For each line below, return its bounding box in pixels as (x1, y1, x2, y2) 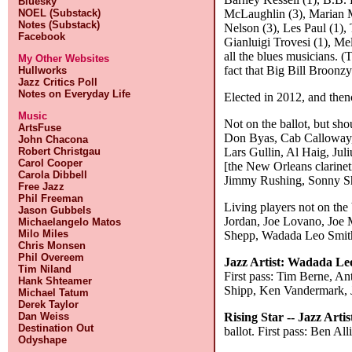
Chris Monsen (18, 240, 86, 251)
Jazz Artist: (224, 255, 285, 269)
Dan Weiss (18, 310, 70, 322)
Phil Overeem (18, 251, 85, 263)
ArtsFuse (18, 122, 62, 134)
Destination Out (18, 322, 94, 334)
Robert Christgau (18, 145, 101, 157)
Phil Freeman (18, 192, 84, 204)
